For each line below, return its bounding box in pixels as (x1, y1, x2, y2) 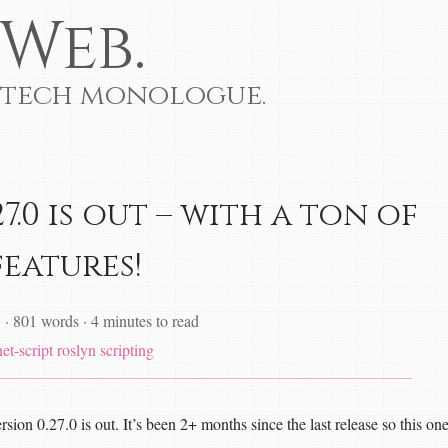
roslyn (56, 339, 96, 360)
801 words (13, 310, 84, 331)
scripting (99, 339, 154, 360)
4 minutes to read (91, 310, 200, 331)
